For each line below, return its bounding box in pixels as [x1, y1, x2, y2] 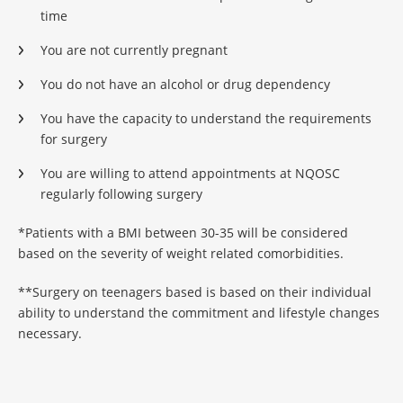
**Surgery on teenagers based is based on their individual [18, 283, 372, 300]
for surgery [40, 130, 107, 148]
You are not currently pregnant [40, 41, 228, 58]
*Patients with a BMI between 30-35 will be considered [18, 224, 348, 241]
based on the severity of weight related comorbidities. [18, 245, 344, 262]
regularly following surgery [40, 185, 202, 202]
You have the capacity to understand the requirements [40, 110, 372, 127]
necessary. [18, 325, 82, 342]
